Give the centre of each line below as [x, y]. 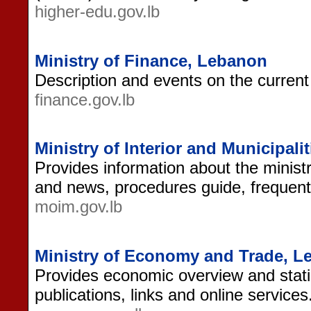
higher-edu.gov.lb [97, 11]
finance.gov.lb [85, 99]
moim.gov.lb [78, 207]
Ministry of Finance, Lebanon [151, 60]
